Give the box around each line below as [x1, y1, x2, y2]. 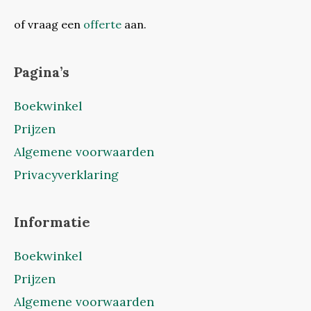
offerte [83, 17, 121, 31]
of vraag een [14, 17, 83, 31]
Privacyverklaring [14, 166, 119, 183]
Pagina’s [14, 62, 69, 81]
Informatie [14, 212, 90, 230]
